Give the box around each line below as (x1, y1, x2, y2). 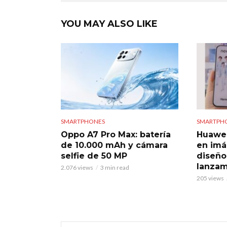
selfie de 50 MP (61, 150, 127, 161)
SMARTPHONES (61, 117, 105, 125)
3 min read (100, 163, 129, 171)
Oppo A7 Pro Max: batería (61, 129, 171, 139)
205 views (196, 174, 224, 182)
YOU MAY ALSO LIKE (61, 18, 158, 30)
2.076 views (61, 163, 93, 171)
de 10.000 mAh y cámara (61, 140, 168, 150)
